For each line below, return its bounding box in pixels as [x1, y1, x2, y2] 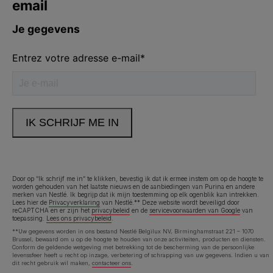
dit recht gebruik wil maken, [12, 260, 92, 267]
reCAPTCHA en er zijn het [12, 207, 91, 214]
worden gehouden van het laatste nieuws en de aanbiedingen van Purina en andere [12, 183, 255, 191]
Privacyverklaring [49, 199, 100, 207]
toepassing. [12, 214, 46, 222]
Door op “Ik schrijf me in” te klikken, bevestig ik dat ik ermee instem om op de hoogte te [12, 175, 263, 183]
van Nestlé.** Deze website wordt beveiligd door [100, 199, 239, 207]
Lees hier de [12, 199, 49, 207]
